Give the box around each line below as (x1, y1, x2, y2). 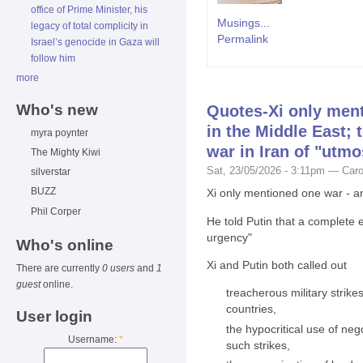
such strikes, (226, 338, 293, 352)
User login (16, 308, 92, 326)
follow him (31, 52, 75, 64)
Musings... (217, 16, 270, 30)
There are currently (16, 263, 102, 275)
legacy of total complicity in (31, 19, 148, 32)
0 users (102, 263, 135, 275)
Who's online (16, 237, 113, 254)
